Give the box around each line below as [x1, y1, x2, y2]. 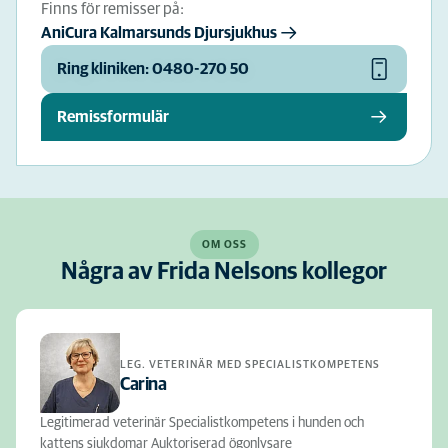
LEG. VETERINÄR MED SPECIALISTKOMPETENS [120, 358, 380, 370]
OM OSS [201, 239, 247, 250]
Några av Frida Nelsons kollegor [61, 260, 387, 284]
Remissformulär [57, 109, 169, 125]
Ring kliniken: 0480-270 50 [57, 61, 249, 77]
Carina [120, 375, 166, 394]
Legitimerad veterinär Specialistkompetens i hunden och [40, 416, 364, 430]
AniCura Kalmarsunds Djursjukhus [41, 25, 277, 41]
